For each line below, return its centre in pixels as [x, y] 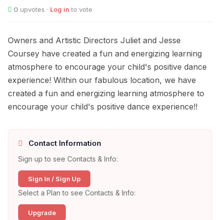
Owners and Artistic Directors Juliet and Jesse [94, 41]
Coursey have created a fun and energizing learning [105, 54]
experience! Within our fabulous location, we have [102, 80]
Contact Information [64, 143]
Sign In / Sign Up [54, 179]
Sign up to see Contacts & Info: [68, 159]
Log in [60, 10]
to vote [81, 10]
